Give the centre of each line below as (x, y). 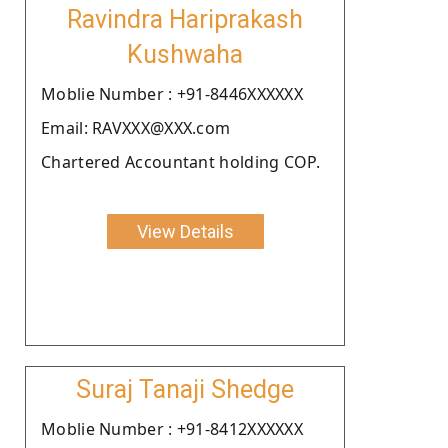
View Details (185, 231)
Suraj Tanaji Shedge (185, 389)
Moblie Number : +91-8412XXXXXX (172, 428)
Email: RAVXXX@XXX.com (136, 127)
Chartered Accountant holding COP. (180, 161)
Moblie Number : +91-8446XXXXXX (172, 93)
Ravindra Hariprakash (185, 19)
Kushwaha (185, 54)
